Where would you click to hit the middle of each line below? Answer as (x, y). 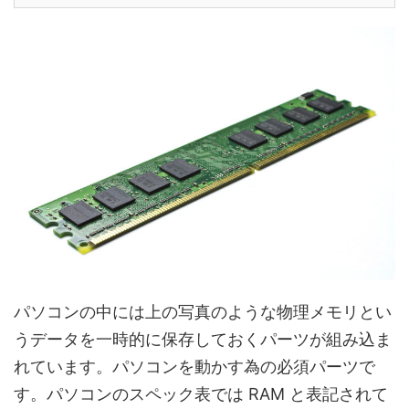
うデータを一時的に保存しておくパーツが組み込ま (203, 340)
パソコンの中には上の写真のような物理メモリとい (203, 312)
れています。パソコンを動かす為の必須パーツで (194, 367)
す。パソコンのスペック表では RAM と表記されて (201, 394)
